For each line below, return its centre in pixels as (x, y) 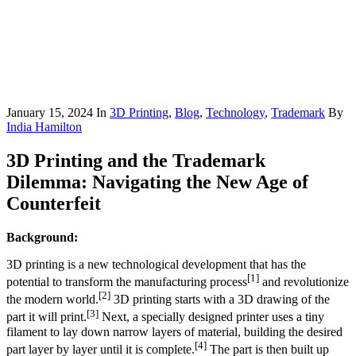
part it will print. (46, 317)
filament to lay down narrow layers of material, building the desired (174, 331)
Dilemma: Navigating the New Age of (157, 182)
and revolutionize (304, 282)
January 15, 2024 (50, 112)
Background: (42, 237)
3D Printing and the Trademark (136, 160)
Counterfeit (54, 203)
